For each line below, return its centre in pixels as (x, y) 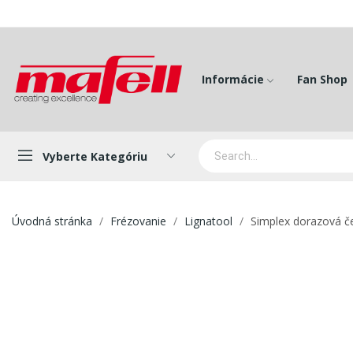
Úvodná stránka (52, 221)
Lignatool (208, 221)
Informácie (232, 79)
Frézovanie (138, 221)
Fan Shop (322, 79)
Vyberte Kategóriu (95, 156)
